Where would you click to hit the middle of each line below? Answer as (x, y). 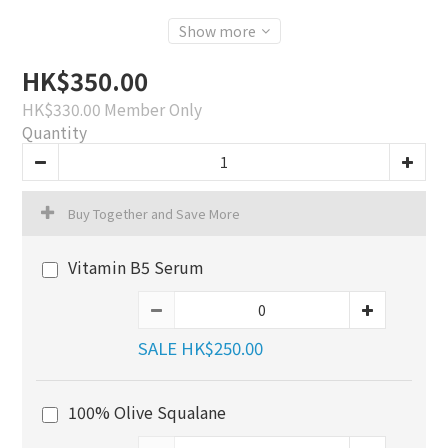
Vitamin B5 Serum (136, 267)
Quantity (54, 132)
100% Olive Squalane (147, 412)
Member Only (153, 109)
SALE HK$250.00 (200, 348)
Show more (217, 31)
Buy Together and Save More (154, 213)
